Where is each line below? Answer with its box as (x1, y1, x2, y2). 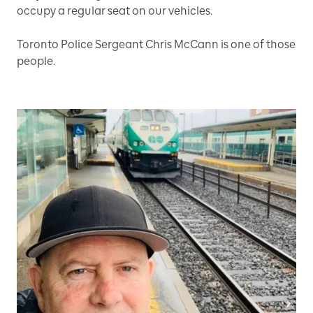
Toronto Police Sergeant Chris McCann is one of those (17, 38, 296, 51)
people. (17, 54, 55, 68)
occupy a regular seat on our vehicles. (17, 4, 212, 17)
